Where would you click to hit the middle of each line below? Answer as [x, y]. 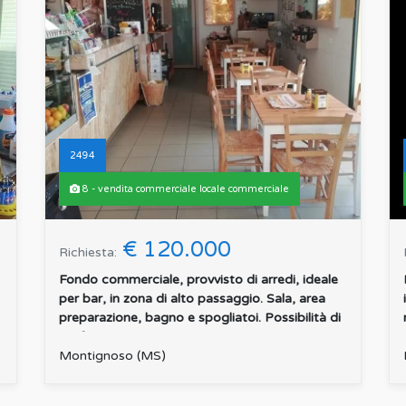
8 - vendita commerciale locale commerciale [184, 189]
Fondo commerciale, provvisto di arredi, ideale [198, 280]
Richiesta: [88, 253]
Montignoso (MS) [112, 356]
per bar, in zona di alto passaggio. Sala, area [192, 299]
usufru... [82, 337]
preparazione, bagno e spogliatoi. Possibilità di [200, 318]
